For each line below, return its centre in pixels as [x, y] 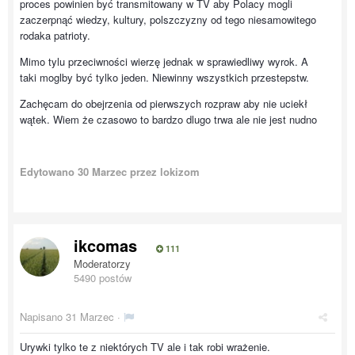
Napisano [43, 317]
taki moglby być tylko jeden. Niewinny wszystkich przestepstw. [164, 77]
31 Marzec [90, 317]
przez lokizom [163, 172]
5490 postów [103, 278]
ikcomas [105, 245]
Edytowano [49, 172]
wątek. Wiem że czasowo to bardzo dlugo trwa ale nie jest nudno [168, 119]
